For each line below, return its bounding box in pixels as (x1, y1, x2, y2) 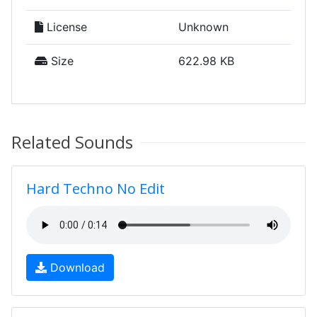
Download (47, 260, 105, 275)
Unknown (178, 20, 229, 34)
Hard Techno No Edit (26, 179, 165, 198)
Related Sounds (11, 130, 133, 154)
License (43, 20, 87, 34)
